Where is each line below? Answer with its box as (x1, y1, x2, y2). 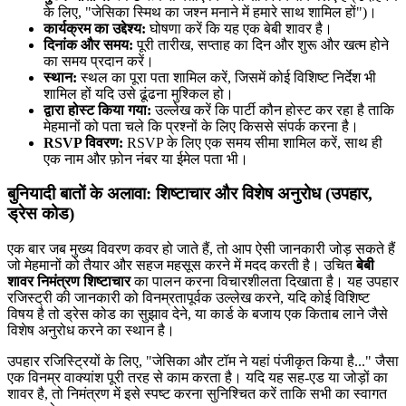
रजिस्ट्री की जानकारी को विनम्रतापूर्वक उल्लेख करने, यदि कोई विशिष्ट (7, 290, 370, 306)
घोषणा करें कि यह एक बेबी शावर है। (146, 20, 333, 36)
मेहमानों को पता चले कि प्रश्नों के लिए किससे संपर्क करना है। (43, 118, 359, 134)
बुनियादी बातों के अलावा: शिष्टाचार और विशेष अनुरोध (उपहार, (7, 184, 372, 204)
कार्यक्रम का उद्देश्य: (43, 20, 146, 36)
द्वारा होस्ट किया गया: (43, 101, 151, 118)
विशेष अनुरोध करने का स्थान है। (7, 323, 175, 339)
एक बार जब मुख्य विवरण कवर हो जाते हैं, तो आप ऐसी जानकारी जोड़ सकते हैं (7, 241, 395, 257)
